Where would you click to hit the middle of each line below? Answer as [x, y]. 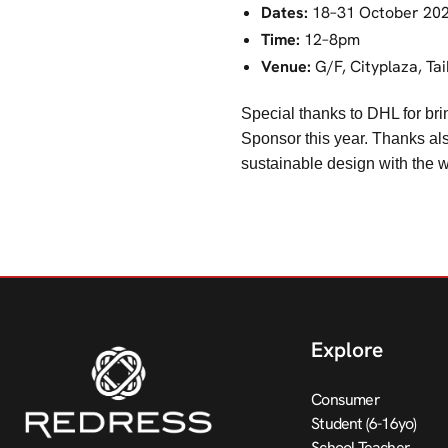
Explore [347, 349]
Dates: [284, 12]
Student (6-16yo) [364, 423]
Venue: [286, 66]
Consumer [345, 399]
